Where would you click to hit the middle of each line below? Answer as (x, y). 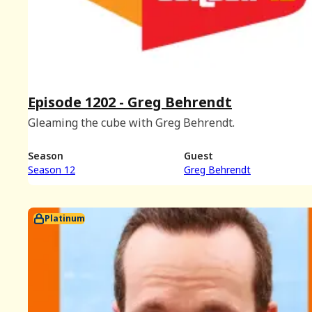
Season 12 (52, 170)
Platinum (65, 219)
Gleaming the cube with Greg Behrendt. (131, 122)
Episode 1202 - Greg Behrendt (130, 102)
